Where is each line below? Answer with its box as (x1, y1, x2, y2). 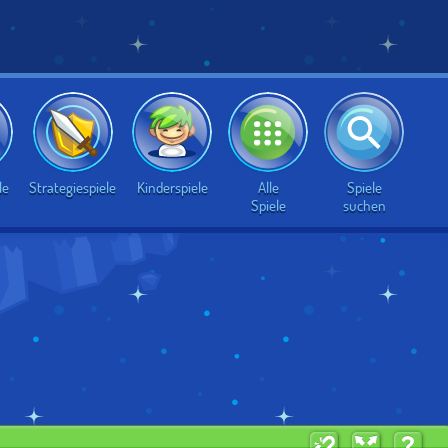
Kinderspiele (136, 177, 208, 197)
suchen (342, 194, 386, 215)
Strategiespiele (29, 177, 116, 197)
